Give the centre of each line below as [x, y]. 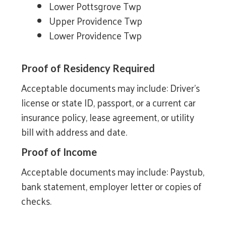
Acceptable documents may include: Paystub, [113, 171]
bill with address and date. [74, 131]
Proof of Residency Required [88, 68]
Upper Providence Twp [96, 20]
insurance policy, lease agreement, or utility [108, 117]
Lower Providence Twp [96, 35]
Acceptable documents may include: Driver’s [111, 88]
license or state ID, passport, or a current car [109, 102]
